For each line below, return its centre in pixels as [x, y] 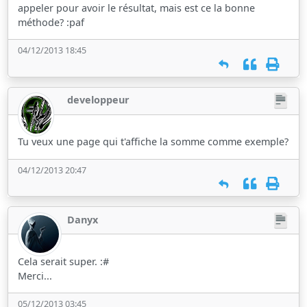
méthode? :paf [51, 22]
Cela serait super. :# [64, 261]
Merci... [35, 275]
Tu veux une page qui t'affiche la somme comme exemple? [153, 142]
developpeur [99, 100]
